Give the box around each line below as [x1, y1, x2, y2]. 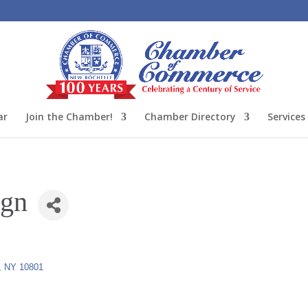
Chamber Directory [144, 110, 236, 123]
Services [267, 110, 305, 123]
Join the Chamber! [25, 110, 113, 123]
